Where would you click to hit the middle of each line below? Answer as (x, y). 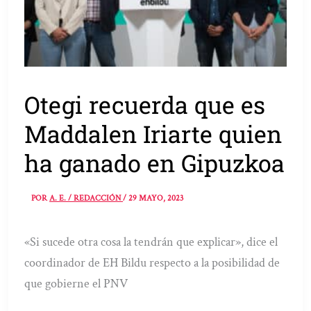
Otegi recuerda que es (145, 105)
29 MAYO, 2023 (156, 198)
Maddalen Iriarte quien (153, 134)
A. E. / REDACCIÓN (86, 198)
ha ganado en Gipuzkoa (155, 163)
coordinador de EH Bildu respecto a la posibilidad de (152, 262)
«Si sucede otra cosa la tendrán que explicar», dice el (151, 242)
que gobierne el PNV (76, 283)
